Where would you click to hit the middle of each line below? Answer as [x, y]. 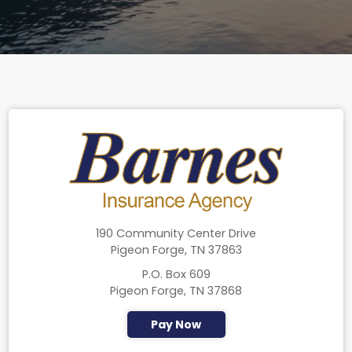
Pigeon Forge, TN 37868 [176, 291]
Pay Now [176, 325]
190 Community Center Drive [176, 234]
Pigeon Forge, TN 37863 [176, 250]
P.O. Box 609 [176, 275]
